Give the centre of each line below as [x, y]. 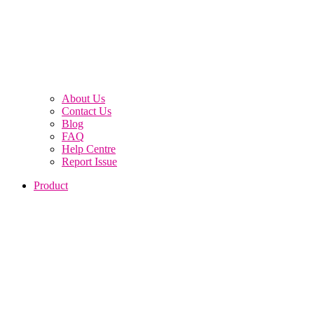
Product [51, 185]
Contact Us [87, 111]
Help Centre [89, 149]
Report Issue [89, 161]
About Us [83, 98]
